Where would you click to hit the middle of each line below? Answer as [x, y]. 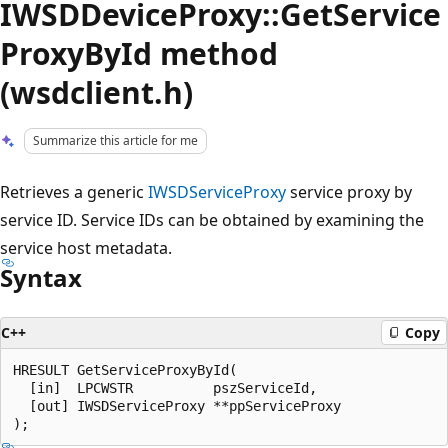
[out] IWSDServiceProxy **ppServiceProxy [177, 405]
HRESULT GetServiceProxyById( [125, 369]
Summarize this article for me [116, 140]
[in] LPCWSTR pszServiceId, [165, 387]
